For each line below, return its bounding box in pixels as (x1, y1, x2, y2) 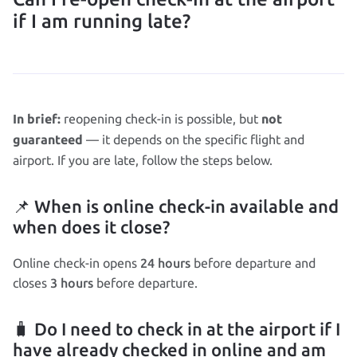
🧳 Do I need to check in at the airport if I (13, 318, 340, 339)
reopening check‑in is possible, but (61, 112, 261, 126)
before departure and (190, 256, 316, 270)
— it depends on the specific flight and (83, 132, 304, 147)
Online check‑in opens (13, 256, 140, 270)
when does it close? (13, 216, 170, 237)
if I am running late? (13, 9, 190, 32)
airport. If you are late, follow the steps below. (13, 153, 273, 167)
